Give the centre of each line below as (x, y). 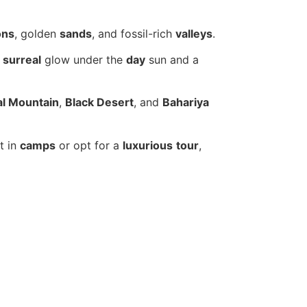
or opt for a (89, 145)
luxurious (148, 145)
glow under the (84, 60)
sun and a (172, 60)
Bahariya (186, 102)
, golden (37, 33)
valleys (194, 33)
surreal (22, 60)
